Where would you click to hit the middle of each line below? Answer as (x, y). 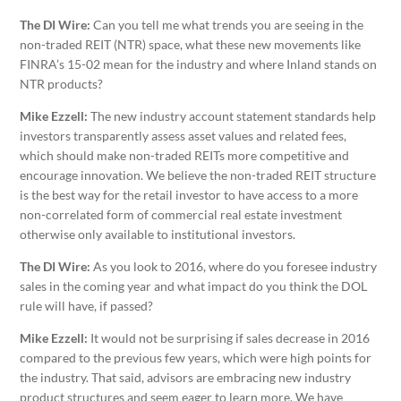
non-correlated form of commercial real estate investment (181, 215)
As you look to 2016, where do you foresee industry (235, 267)
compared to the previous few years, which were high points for (196, 358)
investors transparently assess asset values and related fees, (183, 136)
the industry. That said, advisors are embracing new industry (186, 378)
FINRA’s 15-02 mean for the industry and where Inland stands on (199, 64)
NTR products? (62, 84)
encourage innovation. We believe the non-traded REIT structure (198, 175)
